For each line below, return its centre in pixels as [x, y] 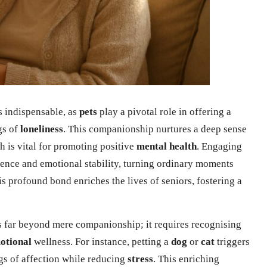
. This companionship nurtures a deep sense [155, 129]
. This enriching [186, 259]
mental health [167, 146]
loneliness [42, 129]
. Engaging [219, 146]
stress [140, 259]
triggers [232, 241]
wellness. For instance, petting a [101, 241]
